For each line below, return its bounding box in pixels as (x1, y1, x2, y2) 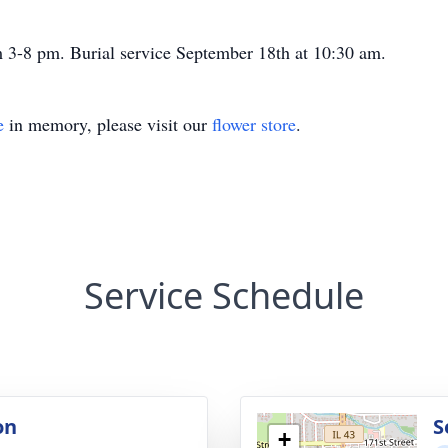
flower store (212, 112, 296, 136)
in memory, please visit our (4, 112, 212, 136)
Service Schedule (84, 271, 364, 320)
